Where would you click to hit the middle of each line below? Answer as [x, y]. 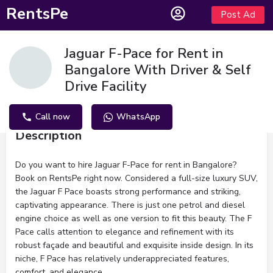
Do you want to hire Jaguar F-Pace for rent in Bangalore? [126, 165]
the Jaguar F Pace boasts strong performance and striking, [128, 192]
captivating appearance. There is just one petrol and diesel [130, 205]
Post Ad [238, 15]
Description [48, 136]
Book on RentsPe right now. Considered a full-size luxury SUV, [136, 178]
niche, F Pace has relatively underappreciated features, [122, 259]
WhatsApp [138, 117]
